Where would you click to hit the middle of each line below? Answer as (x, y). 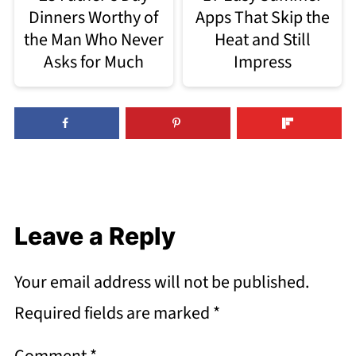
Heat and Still (262, 39)
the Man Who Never (93, 39)
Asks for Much (93, 62)
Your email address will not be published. (161, 282)
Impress (262, 62)
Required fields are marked (113, 313)
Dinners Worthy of (94, 17)
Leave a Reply (95, 236)
